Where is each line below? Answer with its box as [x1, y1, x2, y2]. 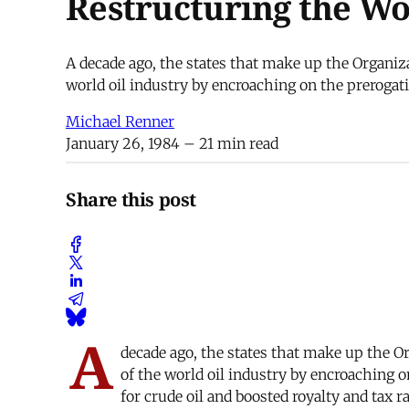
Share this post [66, 186, 196, 212]
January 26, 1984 [66, 134, 180, 153]
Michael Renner [66, 112, 174, 131]
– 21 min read [180, 134, 278, 153]
